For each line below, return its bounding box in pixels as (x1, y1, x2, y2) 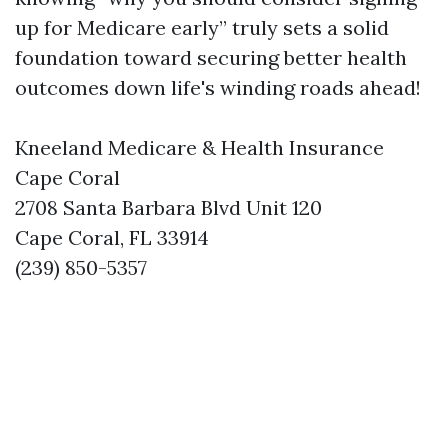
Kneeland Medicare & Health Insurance (15, 135, 384, 160)
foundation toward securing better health (15, 45, 407, 70)
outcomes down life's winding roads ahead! (15, 75, 421, 100)
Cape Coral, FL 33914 (15, 225, 209, 250)
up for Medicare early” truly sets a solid (15, 15, 389, 40)
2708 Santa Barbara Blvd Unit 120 (15, 195, 322, 220)
